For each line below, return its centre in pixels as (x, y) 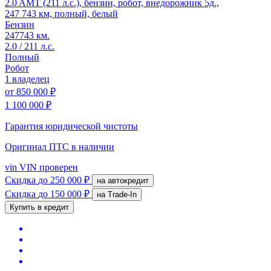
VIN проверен (47, 167)
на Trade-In (122, 194)
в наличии (93, 146)
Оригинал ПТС (38, 146)
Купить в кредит (39, 207)
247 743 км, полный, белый (61, 13)
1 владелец (27, 79)
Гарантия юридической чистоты (71, 126)
